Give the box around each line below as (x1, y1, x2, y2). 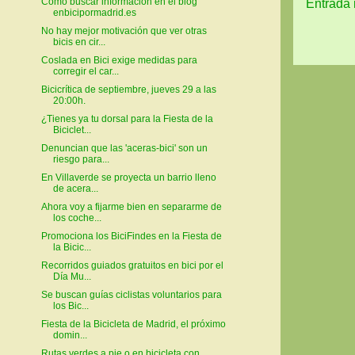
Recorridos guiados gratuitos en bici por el (40, 260, 223, 272)
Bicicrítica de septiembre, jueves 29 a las (40, 84, 216, 96)
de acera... (52, 183, 98, 195)
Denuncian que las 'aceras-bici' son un (40, 143, 208, 155)
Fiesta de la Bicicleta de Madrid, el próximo (40, 319, 226, 330)
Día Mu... (52, 271, 91, 283)
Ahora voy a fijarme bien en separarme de (40, 201, 222, 213)
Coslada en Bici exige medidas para (40, 55, 197, 67)
